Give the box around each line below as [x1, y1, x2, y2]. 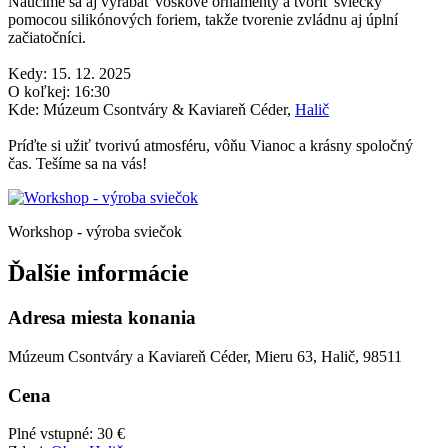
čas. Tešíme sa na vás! [8, 154, 151, 172]
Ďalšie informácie [8, 260, 189, 287]
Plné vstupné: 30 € [8, 425, 125, 443]
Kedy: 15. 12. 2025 [8, 64, 131, 82]
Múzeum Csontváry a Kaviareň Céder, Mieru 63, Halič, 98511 [8, 348, 402, 366]
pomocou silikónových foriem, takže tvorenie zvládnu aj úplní [8, 10, 398, 28]
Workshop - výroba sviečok [8, 222, 182, 240]
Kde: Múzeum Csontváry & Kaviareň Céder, [8, 100, 295, 118]
